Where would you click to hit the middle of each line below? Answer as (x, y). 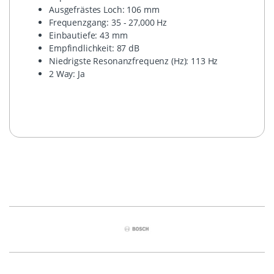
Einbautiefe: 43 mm (88, 35)
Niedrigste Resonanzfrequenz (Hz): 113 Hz (134, 61)
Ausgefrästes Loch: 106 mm (104, 9)
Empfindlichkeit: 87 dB (94, 48)
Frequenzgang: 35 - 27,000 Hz (108, 22)
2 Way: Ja (67, 73)
